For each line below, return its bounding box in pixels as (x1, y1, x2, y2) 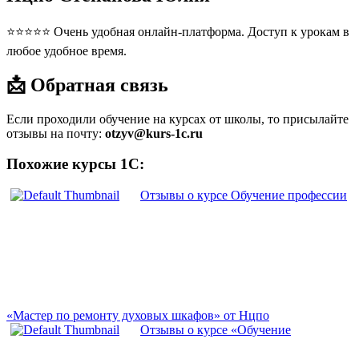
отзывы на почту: (6, 126, 105, 140)
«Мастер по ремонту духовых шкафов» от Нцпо (6, 309, 269, 323)
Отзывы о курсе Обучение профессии (140, 188, 347, 203)
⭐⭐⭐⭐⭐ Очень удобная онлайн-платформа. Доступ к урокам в (6, 24, 349, 38)
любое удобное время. (6, 43, 127, 58)
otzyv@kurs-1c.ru (105, 126, 203, 140)
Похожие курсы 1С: (6, 155, 144, 173)
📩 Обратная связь (6, 74, 168, 95)
